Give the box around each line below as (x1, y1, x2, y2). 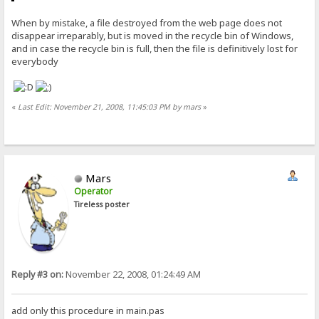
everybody (11, 55, 59, 68)
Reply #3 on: (11, 268, 64, 281)
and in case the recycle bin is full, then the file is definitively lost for (11, 42, 298, 56)
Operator (74, 184, 113, 197)
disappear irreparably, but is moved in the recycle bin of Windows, (11, 29, 294, 43)
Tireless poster (74, 199, 130, 209)
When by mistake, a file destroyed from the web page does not (11, 16, 283, 30)
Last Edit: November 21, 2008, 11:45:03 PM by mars (18, 102, 202, 113)
